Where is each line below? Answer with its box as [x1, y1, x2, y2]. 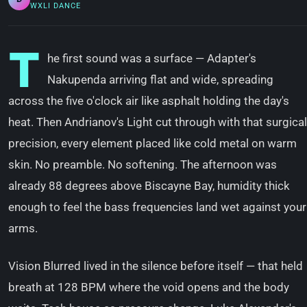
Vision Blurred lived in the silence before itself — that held [8, 259, 303, 273]
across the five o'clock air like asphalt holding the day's [8, 94, 289, 108]
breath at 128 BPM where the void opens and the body [8, 280, 289, 294]
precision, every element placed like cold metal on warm [8, 136, 297, 150]
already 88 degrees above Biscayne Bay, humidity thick [8, 179, 290, 193]
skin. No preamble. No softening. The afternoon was [8, 158, 277, 171]
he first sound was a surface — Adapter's [47, 51, 256, 65]
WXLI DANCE [30, 1, 81, 10]
